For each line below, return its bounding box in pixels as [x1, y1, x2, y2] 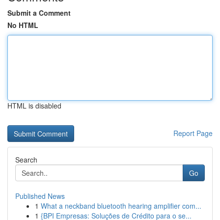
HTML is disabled [7, 101, 61, 110]
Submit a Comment [7, 8, 71, 18]
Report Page [173, 128, 213, 138]
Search [15, 155, 37, 165]
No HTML [7, 20, 38, 30]
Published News [15, 191, 65, 201]
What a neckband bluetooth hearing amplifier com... [41, 201, 201, 211]
